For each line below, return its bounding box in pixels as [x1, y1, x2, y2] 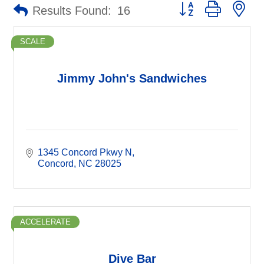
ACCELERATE [20, 217, 71, 226]
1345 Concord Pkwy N [38, 147, 132, 157]
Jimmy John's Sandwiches [57, 71, 207, 85]
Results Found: [32, 4, 111, 17]
